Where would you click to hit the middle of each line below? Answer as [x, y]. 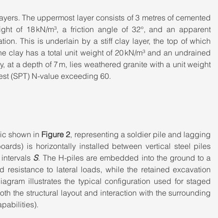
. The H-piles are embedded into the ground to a [125, 158]
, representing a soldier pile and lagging [141, 134]
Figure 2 [56, 134]
